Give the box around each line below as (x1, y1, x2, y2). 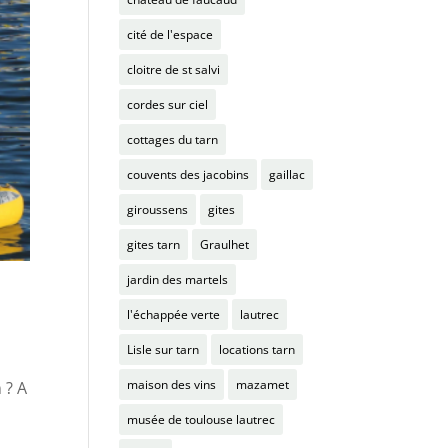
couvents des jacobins (127, 166, 250, 183)
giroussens (127, 201, 189, 218)
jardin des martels (127, 271, 229, 288)
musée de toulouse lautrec (127, 411, 276, 428)
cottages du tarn (127, 131, 219, 148)
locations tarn (219, 341, 296, 358)
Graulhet (200, 236, 250, 253)
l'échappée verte (127, 306, 221, 323)
